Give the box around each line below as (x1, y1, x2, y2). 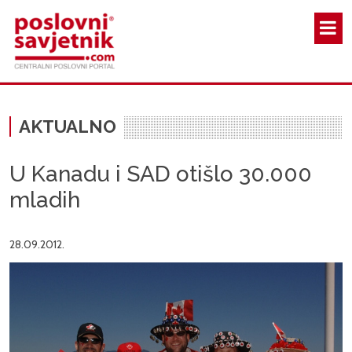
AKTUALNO (19, 116, 116, 137)
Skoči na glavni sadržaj (174, 2, 277, 14)
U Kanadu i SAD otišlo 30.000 (9, 161, 312, 188)
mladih (9, 187, 80, 214)
